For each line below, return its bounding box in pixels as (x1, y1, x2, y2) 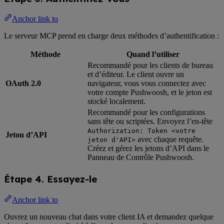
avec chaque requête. (135, 135, 203, 144)
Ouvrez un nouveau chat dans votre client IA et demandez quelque (4, 212, 213, 221)
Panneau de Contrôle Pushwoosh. (87, 153, 194, 162)
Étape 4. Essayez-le (4, 173, 97, 185)
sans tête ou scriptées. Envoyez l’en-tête (87, 117, 212, 126)
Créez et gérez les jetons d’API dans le (87, 144, 209, 153)
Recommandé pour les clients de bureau (87, 61, 213, 70)
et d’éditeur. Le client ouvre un (87, 70, 184, 79)
